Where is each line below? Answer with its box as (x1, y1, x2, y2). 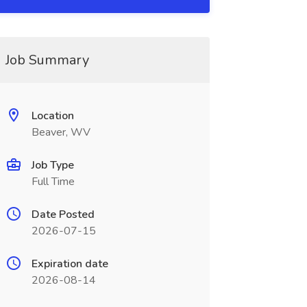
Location (31, 108, 74, 123)
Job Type (31, 158, 74, 173)
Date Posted (31, 207, 95, 222)
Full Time (31, 174, 75, 189)
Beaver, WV (31, 125, 90, 140)
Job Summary (5, 51, 89, 69)
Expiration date (31, 256, 108, 271)
